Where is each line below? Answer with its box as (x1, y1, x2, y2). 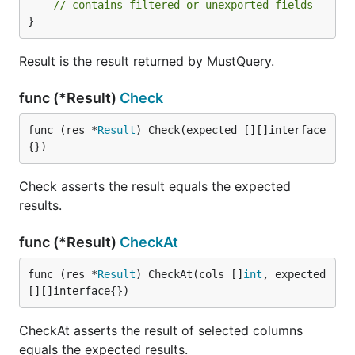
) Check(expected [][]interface (136, 124, 326, 136)
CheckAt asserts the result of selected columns (19, 323, 303, 338)
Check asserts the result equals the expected (19, 178, 291, 194)
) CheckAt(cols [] (136, 268, 243, 281)
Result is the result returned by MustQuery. (19, 53, 274, 69)
